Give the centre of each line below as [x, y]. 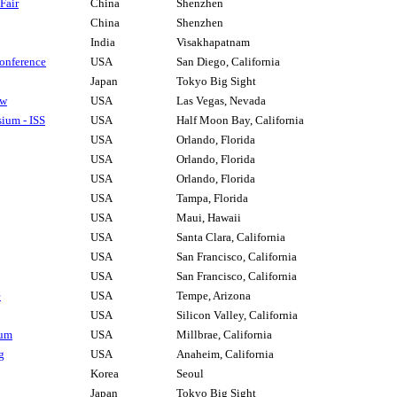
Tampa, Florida [212, 198]
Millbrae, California [224, 335]
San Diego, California [228, 62]
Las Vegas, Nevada [221, 101]
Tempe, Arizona [214, 296]
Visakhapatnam [213, 43]
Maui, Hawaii [209, 218]
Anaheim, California [225, 354]
